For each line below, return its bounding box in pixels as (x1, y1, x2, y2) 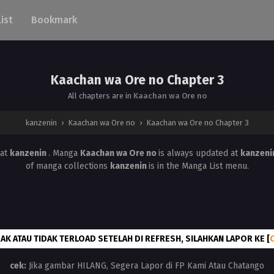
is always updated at (158, 148, 240, 158)
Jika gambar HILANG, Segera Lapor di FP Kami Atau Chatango (26, 261, 264, 272)
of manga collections (25, 161, 110, 171)
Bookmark (31, 14, 77, 26)
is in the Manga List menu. (148, 161, 249, 171)
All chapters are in (67, 91, 133, 100)
